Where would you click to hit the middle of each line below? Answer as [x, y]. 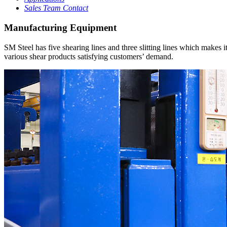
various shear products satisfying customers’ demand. [89, 56]
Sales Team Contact [56, 8]
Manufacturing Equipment [60, 27]
